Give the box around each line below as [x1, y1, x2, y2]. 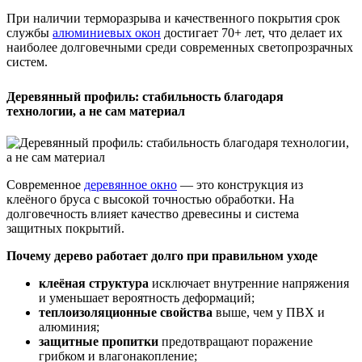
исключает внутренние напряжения [149, 276, 349, 290]
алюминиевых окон [53, 25, 161, 40]
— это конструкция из [177, 177, 303, 192]
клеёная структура [39, 276, 149, 290]
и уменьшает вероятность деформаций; [39, 290, 255, 305]
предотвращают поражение [158, 334, 313, 348]
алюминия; [39, 319, 99, 334]
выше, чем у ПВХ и [213, 305, 325, 319]
